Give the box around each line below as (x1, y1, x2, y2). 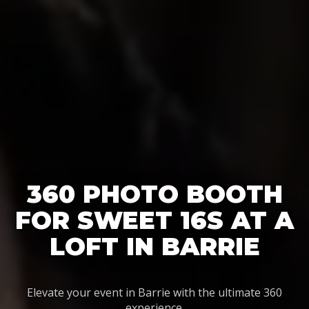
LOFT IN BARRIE (49, 232, 260, 261)
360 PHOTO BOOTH (26, 179, 283, 209)
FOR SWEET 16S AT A (15, 206, 294, 235)
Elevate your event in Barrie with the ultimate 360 (27, 285, 282, 300)
